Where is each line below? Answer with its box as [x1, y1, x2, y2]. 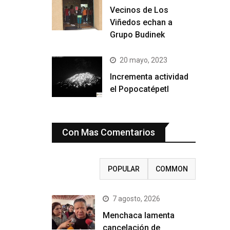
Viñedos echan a [110, 17, 172, 28]
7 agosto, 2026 [112, 194, 160, 203]
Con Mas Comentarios [62, 126, 155, 138]
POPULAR [107, 164, 140, 173]
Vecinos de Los [110, 5, 168, 15]
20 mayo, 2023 [120, 56, 167, 65]
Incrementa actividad [110, 72, 188, 82]
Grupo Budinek [110, 30, 165, 40]
